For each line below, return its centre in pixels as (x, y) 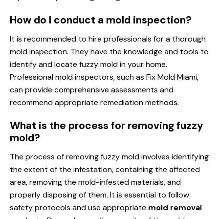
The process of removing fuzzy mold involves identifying (109, 156)
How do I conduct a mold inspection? (101, 20)
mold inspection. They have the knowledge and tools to (109, 51)
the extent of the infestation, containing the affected (105, 169)
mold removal (175, 207)
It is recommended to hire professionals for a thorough (108, 39)
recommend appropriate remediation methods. (94, 102)
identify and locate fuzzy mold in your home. (88, 64)
